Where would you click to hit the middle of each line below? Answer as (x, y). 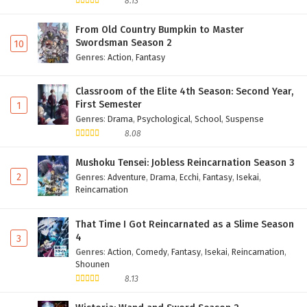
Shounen (93, 264)
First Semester (109, 104)
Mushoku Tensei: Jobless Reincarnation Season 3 (185, 162)
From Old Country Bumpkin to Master (160, 29)
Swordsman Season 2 (124, 42)
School (208, 119)
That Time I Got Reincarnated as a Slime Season (185, 224)
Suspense (245, 119)
